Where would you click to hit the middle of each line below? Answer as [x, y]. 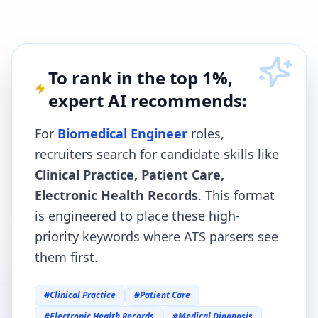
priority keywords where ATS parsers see [157, 236]
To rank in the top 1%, [140, 78]
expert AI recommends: [147, 100]
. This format [236, 195]
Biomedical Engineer [122, 133]
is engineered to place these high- [137, 216]
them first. [66, 257]
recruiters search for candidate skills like [157, 154]
